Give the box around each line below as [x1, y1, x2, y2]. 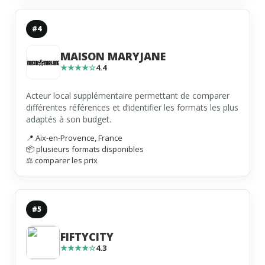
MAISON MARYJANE [60, 49, 166, 64]
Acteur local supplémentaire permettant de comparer [26, 90, 230, 102]
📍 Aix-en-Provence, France [26, 132, 122, 144]
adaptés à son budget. [26, 114, 111, 125]
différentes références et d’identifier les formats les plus [26, 102, 238, 114]
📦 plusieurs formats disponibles [26, 144, 144, 155]
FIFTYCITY [60, 230, 114, 244]
